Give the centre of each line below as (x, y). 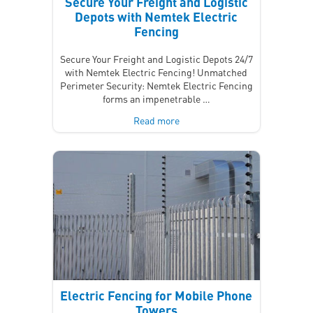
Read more (156, 120)
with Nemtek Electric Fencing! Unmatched (156, 72)
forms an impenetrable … (156, 98)
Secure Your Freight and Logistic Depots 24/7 (156, 58)
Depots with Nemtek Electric (156, 16)
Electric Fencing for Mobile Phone (156, 295)
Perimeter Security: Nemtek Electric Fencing (156, 85)
